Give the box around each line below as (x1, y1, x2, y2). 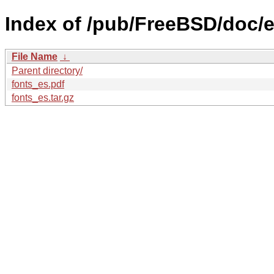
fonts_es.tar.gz (12, 92, 74, 103)
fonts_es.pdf (12, 78, 64, 89)
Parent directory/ (12, 65, 83, 76)
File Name (12, 51, 57, 62)
